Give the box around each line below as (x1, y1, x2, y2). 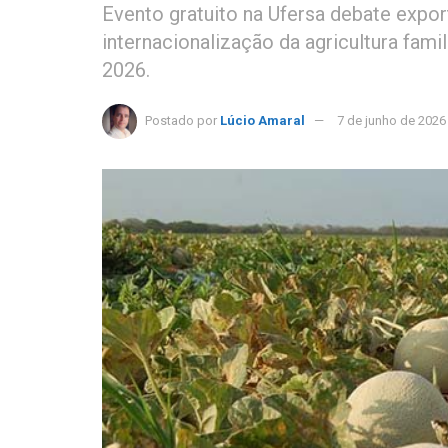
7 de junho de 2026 (337, 112, 446, 128)
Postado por (145, 112, 217, 128)
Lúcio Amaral (220, 112, 305, 128)
